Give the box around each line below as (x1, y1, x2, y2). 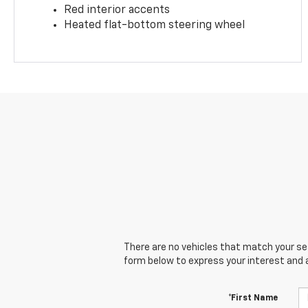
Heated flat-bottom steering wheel (64, 19, 245, 31)
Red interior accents (64, 4, 170, 16)
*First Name (228, 294, 278, 302)
